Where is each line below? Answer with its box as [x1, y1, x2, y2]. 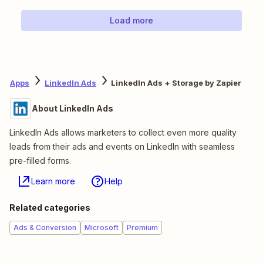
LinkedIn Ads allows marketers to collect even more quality [9, 127, 237, 138]
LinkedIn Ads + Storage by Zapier [111, 77, 241, 87]
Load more [110, 15, 153, 26]
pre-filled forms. [9, 156, 71, 166]
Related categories [9, 203, 90, 213]
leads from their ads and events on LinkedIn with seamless [9, 141, 235, 152]
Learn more [31, 176, 75, 187]
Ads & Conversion [14, 223, 76, 232]
